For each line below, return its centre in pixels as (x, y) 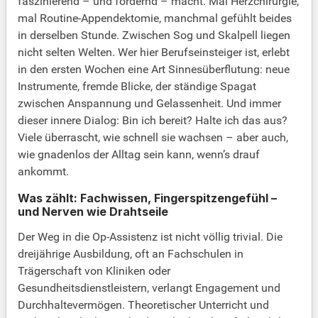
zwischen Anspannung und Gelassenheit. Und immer (149, 104)
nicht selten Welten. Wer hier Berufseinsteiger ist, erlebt (154, 53)
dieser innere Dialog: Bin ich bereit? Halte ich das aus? (153, 121)
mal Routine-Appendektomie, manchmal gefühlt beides (155, 18)
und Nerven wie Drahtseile (93, 212)
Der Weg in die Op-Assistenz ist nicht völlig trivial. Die (150, 237)
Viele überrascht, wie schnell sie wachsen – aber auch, (153, 138)
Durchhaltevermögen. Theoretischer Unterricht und (143, 305)
